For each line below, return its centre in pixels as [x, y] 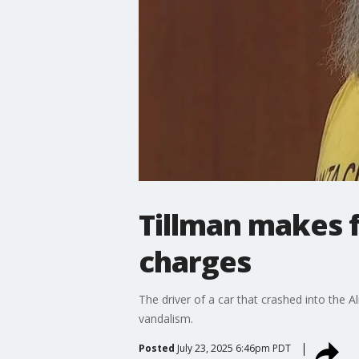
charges [194, 261]
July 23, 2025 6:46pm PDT [234, 348]
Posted [156, 348]
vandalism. [165, 318]
